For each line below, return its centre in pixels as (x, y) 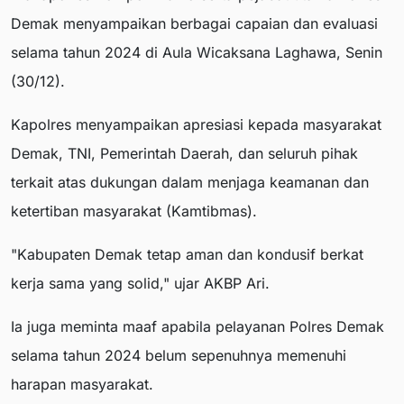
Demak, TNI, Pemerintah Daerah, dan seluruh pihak (184, 153)
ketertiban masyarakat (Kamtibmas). (134, 211)
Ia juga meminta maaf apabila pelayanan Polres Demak (197, 326)
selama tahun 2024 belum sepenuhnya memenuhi (179, 355)
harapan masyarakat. (82, 384)
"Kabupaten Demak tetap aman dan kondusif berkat (187, 254)
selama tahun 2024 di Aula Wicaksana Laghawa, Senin (197, 52)
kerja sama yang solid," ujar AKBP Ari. (140, 283)
